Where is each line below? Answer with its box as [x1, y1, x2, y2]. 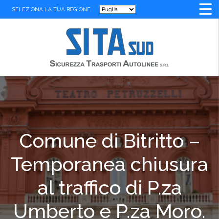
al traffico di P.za [37, 176, 182, 199]
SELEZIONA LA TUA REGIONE [12, 6, 92, 13]
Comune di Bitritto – [19, 129, 200, 152]
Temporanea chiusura [11, 153, 208, 175]
